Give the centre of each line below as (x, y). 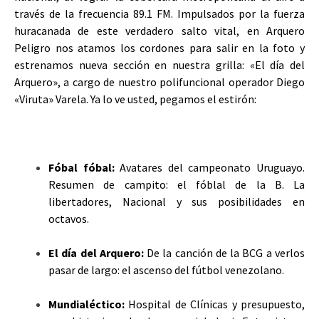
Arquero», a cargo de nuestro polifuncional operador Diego (159, 82)
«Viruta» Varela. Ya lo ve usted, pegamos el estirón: (135, 99)
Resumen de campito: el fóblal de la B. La (177, 185)
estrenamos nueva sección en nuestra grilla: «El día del (159, 65)
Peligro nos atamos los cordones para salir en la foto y (159, 48)
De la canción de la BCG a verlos (226, 253)
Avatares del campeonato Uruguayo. (213, 168)
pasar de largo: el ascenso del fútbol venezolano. (166, 270)
